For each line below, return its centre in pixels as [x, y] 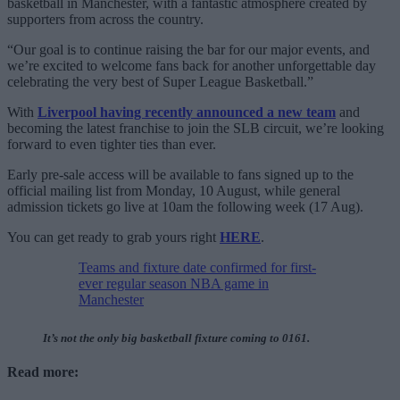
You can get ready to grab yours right [113, 237]
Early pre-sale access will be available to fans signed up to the [180, 174]
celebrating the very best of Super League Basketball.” [160, 81]
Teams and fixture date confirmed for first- [197, 267]
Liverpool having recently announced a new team [187, 112]
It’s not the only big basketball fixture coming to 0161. [176, 337]
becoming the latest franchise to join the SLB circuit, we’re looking [196, 128]
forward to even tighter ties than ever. [112, 144]
